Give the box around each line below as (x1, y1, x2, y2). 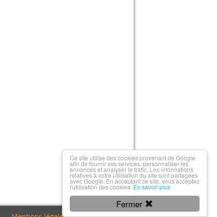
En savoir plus (133, 183, 170, 191)
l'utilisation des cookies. (70, 183, 133, 191)
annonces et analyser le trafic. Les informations (70, 165, 193, 173)
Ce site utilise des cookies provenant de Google (70, 154, 195, 162)
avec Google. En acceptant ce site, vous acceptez (70, 177, 200, 185)
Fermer (116, 198, 145, 210)
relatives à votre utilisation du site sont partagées (70, 171, 198, 179)
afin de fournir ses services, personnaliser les (70, 159, 188, 168)
